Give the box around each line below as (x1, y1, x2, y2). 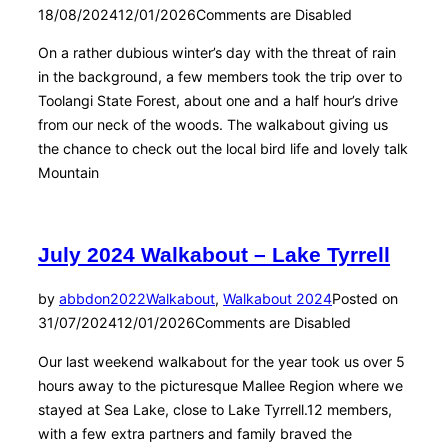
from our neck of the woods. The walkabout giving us (38, 115, 388, 133)
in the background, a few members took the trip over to (38, 67, 402, 85)
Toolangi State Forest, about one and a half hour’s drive (38, 91, 398, 109)
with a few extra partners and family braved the (38, 424, 352, 442)
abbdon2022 (59, 290, 146, 308)
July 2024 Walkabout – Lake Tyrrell (38, 242, 390, 267)
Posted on (332, 290, 398, 308)
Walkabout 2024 (223, 290, 332, 308)
